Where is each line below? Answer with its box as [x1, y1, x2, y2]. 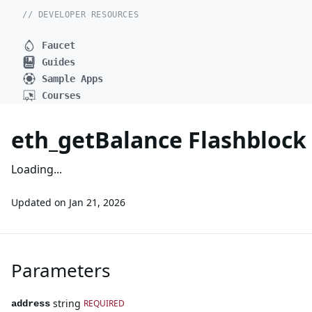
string [53, 297, 81, 310]
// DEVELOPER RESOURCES [22, 10, 139, 19]
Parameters [11, 258, 110, 283]
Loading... [11, 162, 62, 177]
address [11, 298, 50, 309]
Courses [42, 90, 81, 101]
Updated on [11, 196, 66, 209]
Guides [42, 56, 75, 68]
